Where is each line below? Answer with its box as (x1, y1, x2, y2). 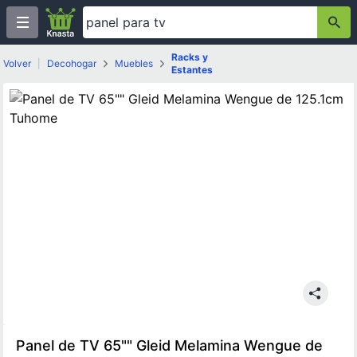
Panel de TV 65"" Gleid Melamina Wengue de (16, 337, 323, 354)
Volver (3, 57, 31, 69)
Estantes (171, 64, 213, 76)
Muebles (115, 57, 153, 69)
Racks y (171, 51, 208, 63)
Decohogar (47, 57, 96, 69)
